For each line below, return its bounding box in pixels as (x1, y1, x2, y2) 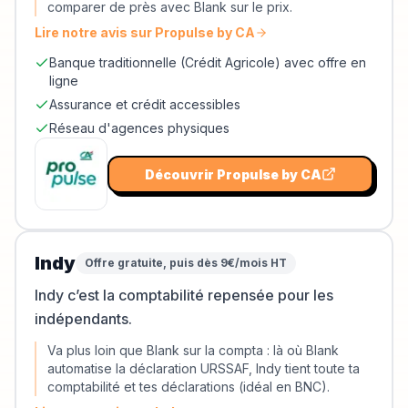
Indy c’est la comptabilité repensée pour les (35, 286, 333, 304)
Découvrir (145, 166, 217, 182)
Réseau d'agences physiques (49, 120, 229, 136)
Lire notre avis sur (35, 25, 155, 40)
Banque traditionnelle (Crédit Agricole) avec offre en (49, 55, 366, 70)
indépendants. (35, 310, 132, 328)
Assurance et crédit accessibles (49, 97, 240, 112)
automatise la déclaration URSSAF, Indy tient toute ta (47, 361, 360, 376)
